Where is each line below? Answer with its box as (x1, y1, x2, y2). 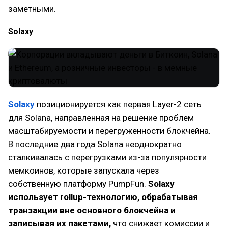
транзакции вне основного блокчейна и (8, 205, 176, 215)
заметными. (8, 4, 56, 14)
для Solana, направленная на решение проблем (8, 112, 194, 123)
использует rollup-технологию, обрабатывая (8, 192, 198, 202)
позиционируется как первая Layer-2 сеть (35, 99, 202, 109)
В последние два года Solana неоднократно (8, 139, 182, 149)
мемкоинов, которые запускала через (8, 165, 159, 176)
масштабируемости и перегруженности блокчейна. (8, 126, 211, 136)
